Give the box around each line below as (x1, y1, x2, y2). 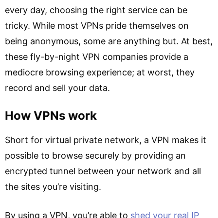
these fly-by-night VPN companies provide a (5, 51, 188, 62)
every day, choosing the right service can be (5, 4, 187, 15)
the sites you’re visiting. (5, 181, 101, 192)
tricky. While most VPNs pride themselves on (5, 20, 189, 31)
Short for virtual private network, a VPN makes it (5, 134, 206, 145)
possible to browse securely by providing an (5, 150, 186, 161)
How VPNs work (5, 108, 97, 123)
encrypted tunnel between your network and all (5, 165, 201, 176)
